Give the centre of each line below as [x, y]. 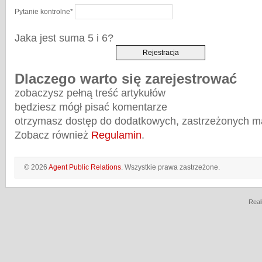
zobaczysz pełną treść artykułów [90, 93]
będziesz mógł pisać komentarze [91, 107]
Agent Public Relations [85, 167]
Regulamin [116, 135]
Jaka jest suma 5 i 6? [64, 38]
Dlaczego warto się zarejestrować [126, 78]
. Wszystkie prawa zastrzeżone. [170, 167]
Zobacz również [53, 135]
